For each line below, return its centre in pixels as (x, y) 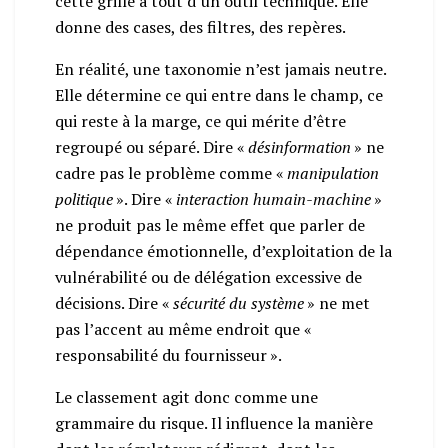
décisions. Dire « (114, 302)
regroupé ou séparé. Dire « (151, 146)
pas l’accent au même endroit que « (185, 328)
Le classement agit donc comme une (186, 396)
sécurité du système (238, 302)
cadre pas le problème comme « (171, 172)
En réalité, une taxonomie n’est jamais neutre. (220, 68)
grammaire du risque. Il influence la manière (214, 422)
